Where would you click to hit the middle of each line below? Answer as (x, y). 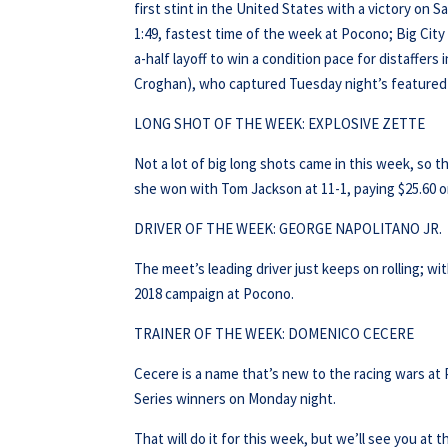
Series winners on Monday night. (235, 398)
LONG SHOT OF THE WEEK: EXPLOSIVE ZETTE (280, 123)
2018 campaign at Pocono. (214, 293)
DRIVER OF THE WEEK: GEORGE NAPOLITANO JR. (288, 228)
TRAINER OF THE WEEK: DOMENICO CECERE (274, 333)
